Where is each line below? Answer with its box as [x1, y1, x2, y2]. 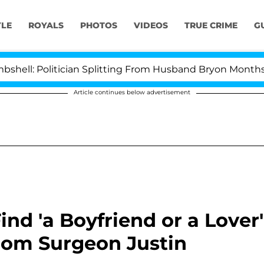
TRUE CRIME [184, 20, 237, 31]
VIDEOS [133, 20, 168, 31]
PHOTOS [80, 20, 117, 31]
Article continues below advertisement [74, 88, 190, 96]
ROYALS [28, 20, 64, 31]
